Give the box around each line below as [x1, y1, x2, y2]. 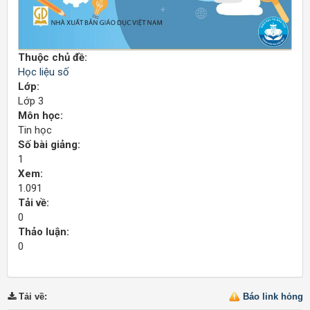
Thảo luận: [18, 226, 69, 239]
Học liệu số [18, 66, 69, 79]
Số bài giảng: [18, 138, 80, 152]
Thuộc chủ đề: [18, 51, 87, 64]
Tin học [18, 124, 52, 137]
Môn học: [18, 109, 63, 122]
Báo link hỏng [243, 291, 303, 302]
